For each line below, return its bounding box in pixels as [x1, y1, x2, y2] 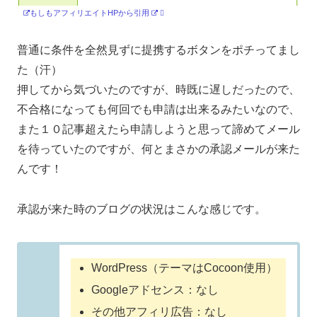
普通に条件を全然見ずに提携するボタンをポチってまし [17, 43, 300, 56]
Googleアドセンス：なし [91, 283, 219, 296]
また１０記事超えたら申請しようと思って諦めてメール [17, 122, 300, 135]
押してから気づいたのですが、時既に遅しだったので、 [17, 83, 300, 96]
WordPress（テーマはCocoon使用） [91, 261, 278, 274]
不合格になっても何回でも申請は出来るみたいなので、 [17, 103, 300, 115]
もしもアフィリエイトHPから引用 [30, 8, 149, 17]
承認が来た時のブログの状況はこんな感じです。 [17, 202, 266, 215]
